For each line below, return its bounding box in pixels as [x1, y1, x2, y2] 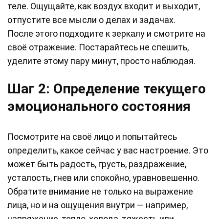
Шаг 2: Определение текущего [7, 81, 206, 97]
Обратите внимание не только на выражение [7, 186, 193, 197]
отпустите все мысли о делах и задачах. [7, 15, 175, 25]
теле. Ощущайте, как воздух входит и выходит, [7, 1, 200, 12]
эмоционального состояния [7, 98, 191, 115]
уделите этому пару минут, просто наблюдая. [7, 56, 196, 66]
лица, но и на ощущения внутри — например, [7, 200, 188, 211]
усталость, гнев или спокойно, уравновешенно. [7, 173, 199, 183]
